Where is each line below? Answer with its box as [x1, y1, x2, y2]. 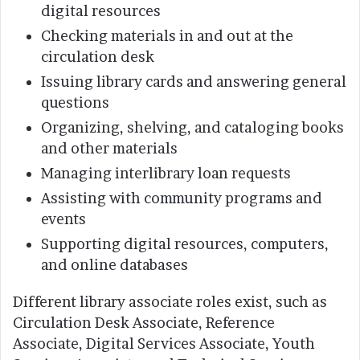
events [41, 211, 86, 228]
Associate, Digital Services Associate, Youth [13, 335, 315, 353]
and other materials [41, 140, 178, 157]
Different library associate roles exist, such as [13, 293, 327, 311]
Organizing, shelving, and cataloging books [41, 119, 344, 137]
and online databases [41, 256, 188, 274]
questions [41, 94, 109, 112]
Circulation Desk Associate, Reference [13, 314, 275, 332]
